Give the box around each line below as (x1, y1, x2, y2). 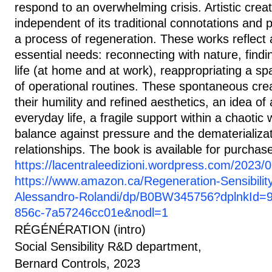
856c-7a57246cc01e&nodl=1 (15, 206, 168, 219)
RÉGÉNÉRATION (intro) (15, 223, 146, 236)
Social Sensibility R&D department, (15, 240, 202, 253)
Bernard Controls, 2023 (15, 257, 140, 270)
